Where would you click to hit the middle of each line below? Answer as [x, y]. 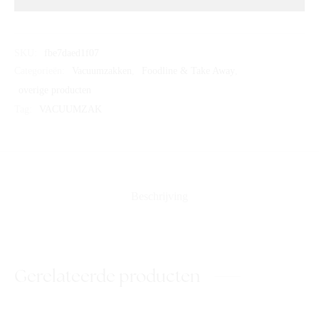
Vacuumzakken [102, 71]
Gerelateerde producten [107, 276]
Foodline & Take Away [188, 71]
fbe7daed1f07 [72, 53]
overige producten [55, 90]
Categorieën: [41, 71]
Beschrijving [159, 197]
